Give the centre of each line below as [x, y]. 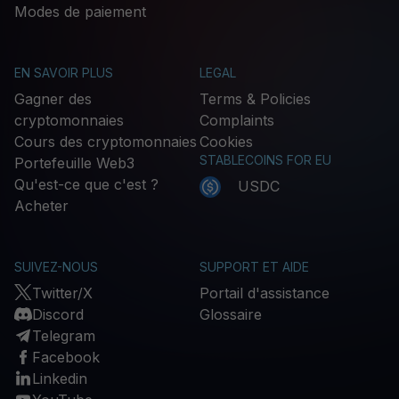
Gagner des [53, 98]
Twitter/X [62, 293]
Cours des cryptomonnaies [106, 141]
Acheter [41, 205]
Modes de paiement [80, 11]
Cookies [226, 141]
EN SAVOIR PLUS [64, 72]
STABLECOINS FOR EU [265, 159]
